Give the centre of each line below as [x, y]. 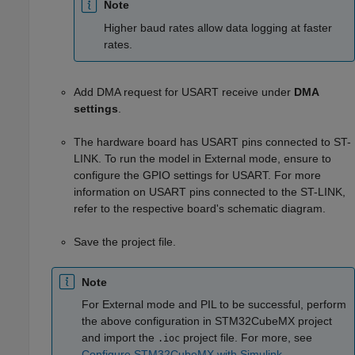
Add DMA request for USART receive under [184, 92]
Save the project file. [125, 242]
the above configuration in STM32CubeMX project [207, 321]
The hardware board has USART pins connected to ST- [212, 142]
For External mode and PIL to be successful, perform [214, 305]
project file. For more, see [246, 338]
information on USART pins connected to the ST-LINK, [210, 192]
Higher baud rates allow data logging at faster [218, 27]
